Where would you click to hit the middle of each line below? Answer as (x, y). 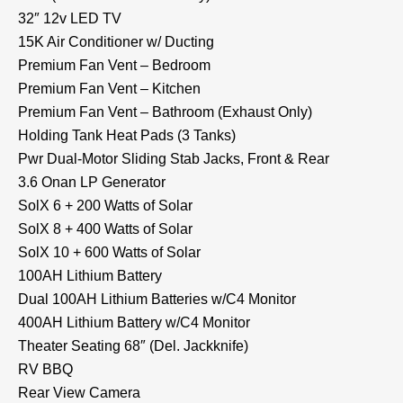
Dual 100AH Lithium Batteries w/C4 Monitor (157, 299)
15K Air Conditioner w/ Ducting (116, 41)
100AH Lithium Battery (90, 275)
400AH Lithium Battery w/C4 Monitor (134, 322)
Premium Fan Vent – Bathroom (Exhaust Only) (165, 112)
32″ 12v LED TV (70, 18)
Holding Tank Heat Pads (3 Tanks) (127, 135)
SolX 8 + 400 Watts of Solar (105, 228)
